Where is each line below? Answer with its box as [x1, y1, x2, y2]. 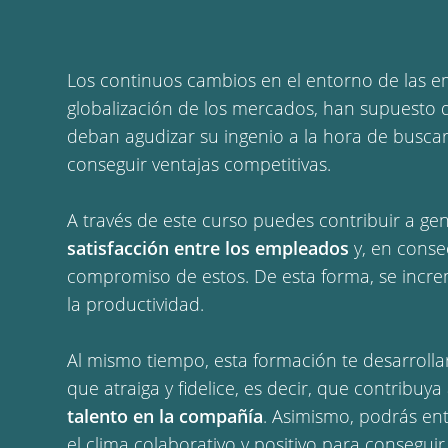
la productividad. [67, 292, 210, 316]
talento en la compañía [67, 404, 264, 428]
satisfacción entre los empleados [67, 236, 350, 260]
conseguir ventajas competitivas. [67, 152, 332, 176]
